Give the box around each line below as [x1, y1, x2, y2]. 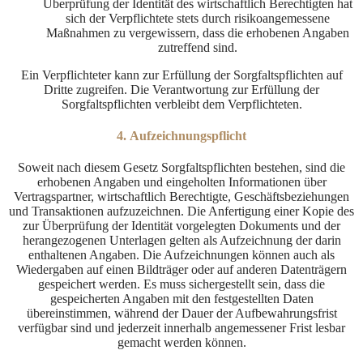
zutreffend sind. [158, 40, 237, 54]
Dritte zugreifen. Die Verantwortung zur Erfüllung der [44, 82, 319, 96]
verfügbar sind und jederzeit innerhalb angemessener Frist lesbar [18, 321, 345, 335]
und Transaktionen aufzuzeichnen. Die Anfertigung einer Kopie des [9, 204, 354, 219]
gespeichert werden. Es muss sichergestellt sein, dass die [38, 277, 325, 292]
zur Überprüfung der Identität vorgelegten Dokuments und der [23, 219, 340, 233]
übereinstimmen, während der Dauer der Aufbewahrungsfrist [26, 306, 337, 321]
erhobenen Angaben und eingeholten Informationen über [36, 175, 327, 190]
